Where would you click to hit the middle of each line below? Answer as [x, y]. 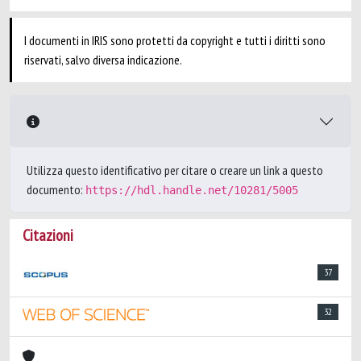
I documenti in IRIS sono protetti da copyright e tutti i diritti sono [175, 40]
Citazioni [48, 235]
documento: [56, 189]
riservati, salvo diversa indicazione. [103, 60]
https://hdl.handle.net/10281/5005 [192, 190]
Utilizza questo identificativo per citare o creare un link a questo [175, 170]
